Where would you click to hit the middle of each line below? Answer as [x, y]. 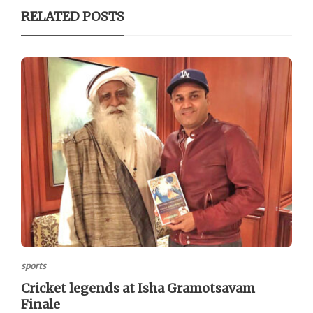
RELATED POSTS [73, 17]
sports [34, 265]
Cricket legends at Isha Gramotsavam [138, 288]
